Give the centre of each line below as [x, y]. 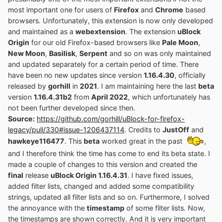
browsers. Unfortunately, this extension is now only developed [111, 21]
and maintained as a [42, 32]
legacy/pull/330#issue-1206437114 [66, 130]
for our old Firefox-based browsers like [96, 43]
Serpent [93, 54]
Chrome [169, 10]
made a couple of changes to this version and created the [103, 165]
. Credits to [143, 130]
